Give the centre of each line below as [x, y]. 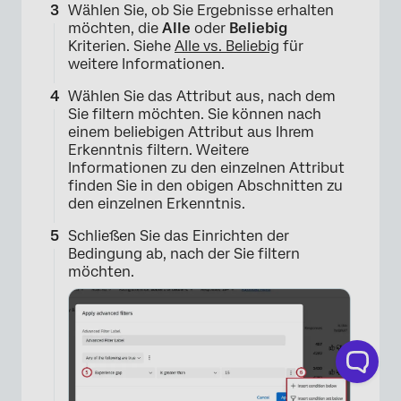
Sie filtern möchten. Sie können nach [195, 115]
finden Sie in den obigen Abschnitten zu [205, 186]
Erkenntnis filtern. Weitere [158, 150]
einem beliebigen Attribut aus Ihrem [191, 132]
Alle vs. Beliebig [227, 47]
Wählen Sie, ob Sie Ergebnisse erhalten [201, 11]
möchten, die [115, 29]
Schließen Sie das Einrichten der [179, 236]
